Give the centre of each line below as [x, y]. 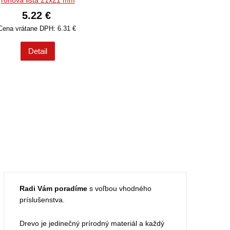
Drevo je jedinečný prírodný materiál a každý [92, 224]
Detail [38, 51]
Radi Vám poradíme [53, 189]
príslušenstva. [42, 200]
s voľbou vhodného [119, 189]
